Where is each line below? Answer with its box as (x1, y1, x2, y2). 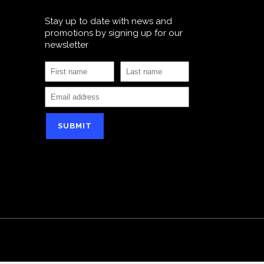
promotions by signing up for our (45, 28, 183, 38)
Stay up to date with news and (45, 16, 172, 27)
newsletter (45, 39, 88, 50)
